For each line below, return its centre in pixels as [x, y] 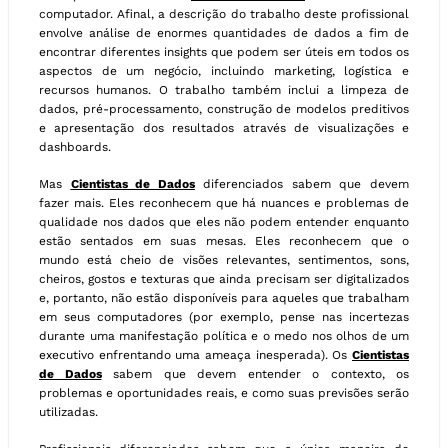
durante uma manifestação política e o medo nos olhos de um [224, 336]
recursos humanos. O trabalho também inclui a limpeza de [224, 90]
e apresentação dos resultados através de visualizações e [224, 128]
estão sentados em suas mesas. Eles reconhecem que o [224, 241]
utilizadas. [68, 412]
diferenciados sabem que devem [302, 184]
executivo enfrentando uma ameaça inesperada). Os [195, 355]
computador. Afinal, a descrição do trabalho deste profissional [224, 14]
